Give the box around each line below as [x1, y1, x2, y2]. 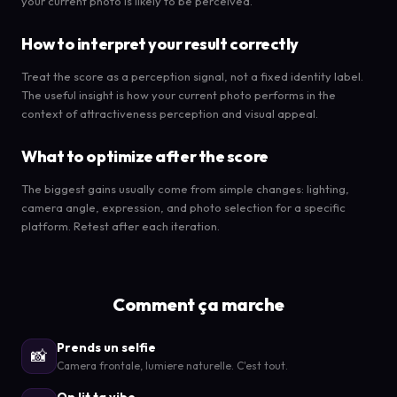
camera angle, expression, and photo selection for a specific [21, 199, 346, 214]
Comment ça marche [113, 292, 284, 315]
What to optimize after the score [21, 145, 269, 167]
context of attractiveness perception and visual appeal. [21, 105, 318, 121]
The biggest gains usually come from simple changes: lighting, [21, 181, 349, 196]
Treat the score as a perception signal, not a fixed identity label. [21, 68, 363, 83]
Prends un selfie [57, 339, 156, 355]
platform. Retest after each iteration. [21, 218, 220, 233]
